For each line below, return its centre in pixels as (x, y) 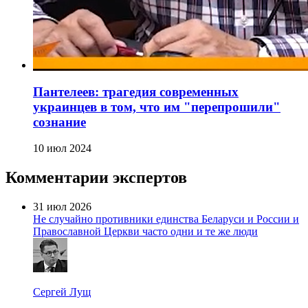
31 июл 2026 (62, 207)
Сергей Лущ (62, 292)
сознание (59, 122)
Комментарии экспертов (96, 178)
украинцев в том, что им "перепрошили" (157, 107)
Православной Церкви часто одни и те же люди (145, 232)
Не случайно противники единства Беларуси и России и (166, 219)
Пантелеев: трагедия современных (136, 91)
